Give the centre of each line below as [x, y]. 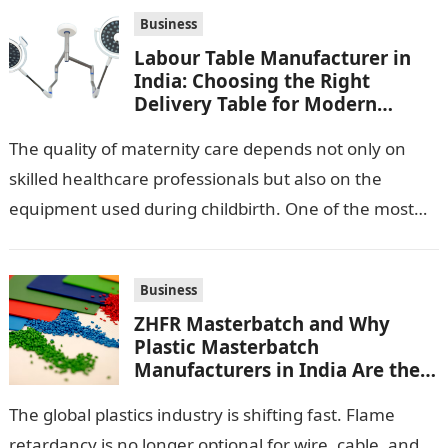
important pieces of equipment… [138, 238]
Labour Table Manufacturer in [272, 57]
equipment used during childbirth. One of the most [211, 208]
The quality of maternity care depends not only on [207, 148]
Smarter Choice [204, 392]
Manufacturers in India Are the [276, 369]
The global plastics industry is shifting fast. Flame [201, 414]
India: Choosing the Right [251, 80]
